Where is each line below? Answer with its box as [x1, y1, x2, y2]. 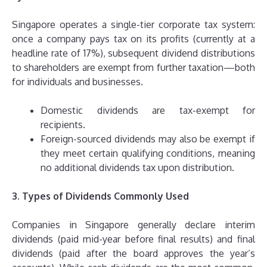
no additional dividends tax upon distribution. [41, 161, 234, 173]
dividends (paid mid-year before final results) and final [12, 232, 255, 245]
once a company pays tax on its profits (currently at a [12, 32, 255, 45]
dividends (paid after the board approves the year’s [12, 247, 255, 259]
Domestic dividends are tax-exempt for [41, 104, 255, 116]
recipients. [41, 118, 85, 131]
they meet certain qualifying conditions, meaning [41, 147, 255, 159]
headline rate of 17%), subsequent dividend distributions [12, 46, 255, 59]
